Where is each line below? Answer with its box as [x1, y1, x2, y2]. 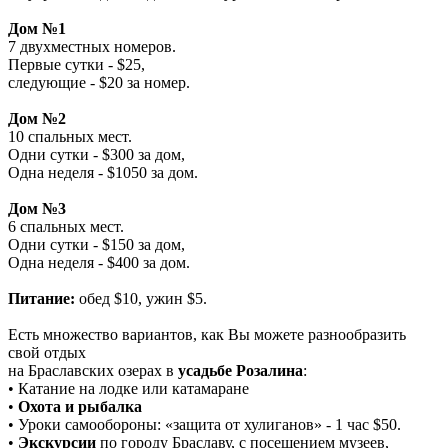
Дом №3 [8, 199, 66, 217]
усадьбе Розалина [178, 361, 303, 379]
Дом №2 [8, 109, 66, 127]
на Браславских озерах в [8, 361, 178, 379]
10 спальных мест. [8, 127, 132, 145]
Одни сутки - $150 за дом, [8, 235, 185, 253]
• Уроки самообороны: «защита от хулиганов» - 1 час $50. [8, 415, 401, 433]
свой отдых [8, 343, 86, 361]
